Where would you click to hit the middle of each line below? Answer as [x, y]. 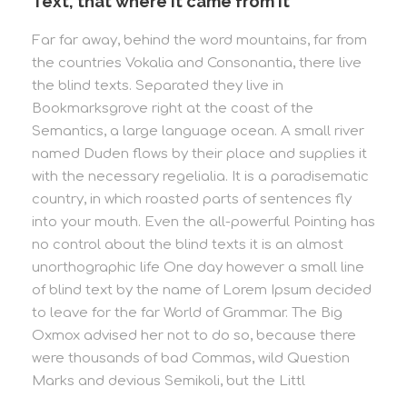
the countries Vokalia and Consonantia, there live [197, 63]
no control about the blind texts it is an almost [188, 244]
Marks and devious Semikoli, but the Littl [169, 381]
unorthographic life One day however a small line [198, 267]
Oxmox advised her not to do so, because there [194, 335]
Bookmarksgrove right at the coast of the [173, 108]
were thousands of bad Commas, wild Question [191, 358]
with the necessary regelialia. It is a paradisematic [200, 176]
